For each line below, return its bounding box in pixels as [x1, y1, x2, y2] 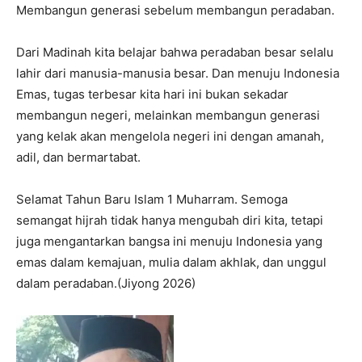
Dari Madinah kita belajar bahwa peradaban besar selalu [16, 44, 334, 61]
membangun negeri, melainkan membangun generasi [16, 107, 320, 124]
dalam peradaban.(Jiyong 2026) [16, 276, 196, 292]
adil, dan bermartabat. [16, 149, 141, 166]
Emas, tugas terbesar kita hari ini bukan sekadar [16, 86, 288, 103]
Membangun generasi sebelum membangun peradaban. [16, 2, 335, 19]
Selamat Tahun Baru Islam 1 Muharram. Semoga [16, 192, 288, 208]
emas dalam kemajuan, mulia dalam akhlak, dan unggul [16, 255, 326, 271]
